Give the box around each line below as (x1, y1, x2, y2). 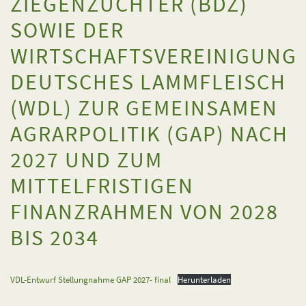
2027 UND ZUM (10, 146, 163, 173)
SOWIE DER (10, 16, 124, 44)
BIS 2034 (10, 224, 99, 251)
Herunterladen (177, 274, 231, 285)
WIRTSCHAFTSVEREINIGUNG (10, 42, 297, 70)
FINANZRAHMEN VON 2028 (10, 198, 279, 225)
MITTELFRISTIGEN (10, 172, 194, 199)
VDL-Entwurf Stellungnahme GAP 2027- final (10, 274, 171, 285)
